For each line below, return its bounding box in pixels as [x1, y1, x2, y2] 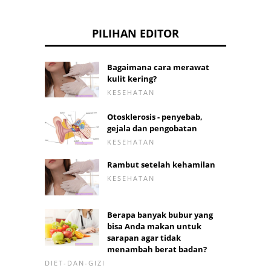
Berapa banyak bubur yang [107, 209, 213, 221]
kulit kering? [107, 73, 157, 84]
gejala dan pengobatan [107, 123, 197, 134]
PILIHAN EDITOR [92, 25, 179, 41]
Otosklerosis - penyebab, [107, 111, 203, 123]
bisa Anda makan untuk [107, 221, 201, 232]
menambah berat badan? [107, 244, 207, 255]
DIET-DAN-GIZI [45, 258, 105, 268]
